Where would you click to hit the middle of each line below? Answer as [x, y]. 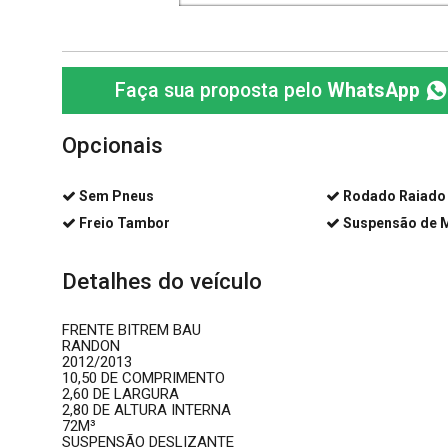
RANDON [91, 346]
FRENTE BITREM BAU [131, 330]
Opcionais [112, 145]
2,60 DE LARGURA [120, 394]
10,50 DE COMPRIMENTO [143, 378]
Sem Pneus [116, 196]
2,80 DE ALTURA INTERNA [146, 410]
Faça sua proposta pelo [221, 90]
